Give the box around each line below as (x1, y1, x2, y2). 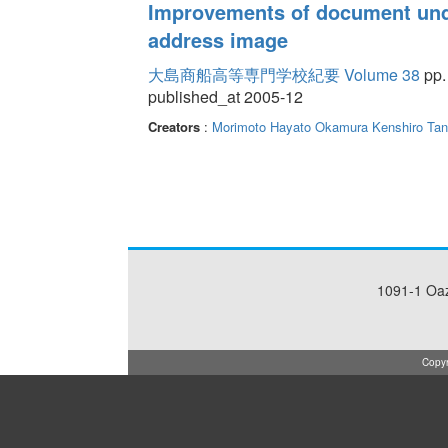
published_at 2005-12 (147, 84, 303, 108)
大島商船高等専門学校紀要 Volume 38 (147, 62, 420, 86)
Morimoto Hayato (211, 116, 311, 136)
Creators (147, 116, 200, 136)
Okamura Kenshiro (314, 116, 423, 136)
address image (147, 24, 288, 54)
